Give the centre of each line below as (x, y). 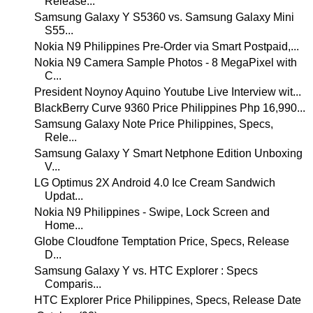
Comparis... (73, 284)
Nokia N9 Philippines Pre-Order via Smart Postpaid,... (166, 46)
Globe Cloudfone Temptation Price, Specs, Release (161, 241)
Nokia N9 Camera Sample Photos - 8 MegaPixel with (165, 63)
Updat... (64, 196)
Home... (64, 225)
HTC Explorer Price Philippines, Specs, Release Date (167, 300)
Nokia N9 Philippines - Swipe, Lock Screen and (152, 212)
